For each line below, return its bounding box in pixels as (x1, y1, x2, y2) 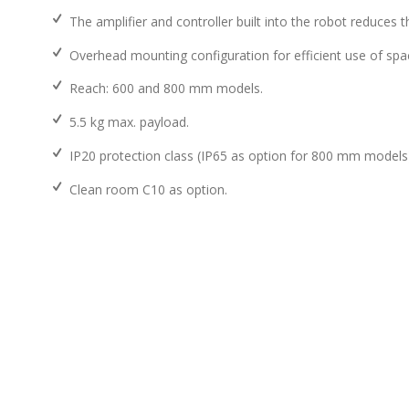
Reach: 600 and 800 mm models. (68, 79, 263, 98)
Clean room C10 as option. (68, 181, 227, 199)
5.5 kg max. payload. (68, 113, 189, 131)
